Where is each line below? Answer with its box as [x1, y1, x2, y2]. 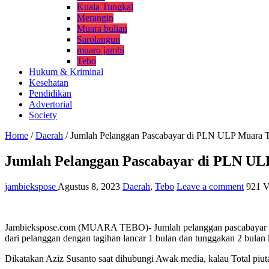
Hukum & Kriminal [29, 66, 103, 77]
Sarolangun [77, 34, 120, 44]
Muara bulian [77, 23, 127, 34]
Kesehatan [29, 77, 68, 88]
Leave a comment [177, 181, 244, 192]
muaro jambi [77, 44, 124, 55]
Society [29, 109, 57, 120]
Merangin [77, 12, 113, 23]
